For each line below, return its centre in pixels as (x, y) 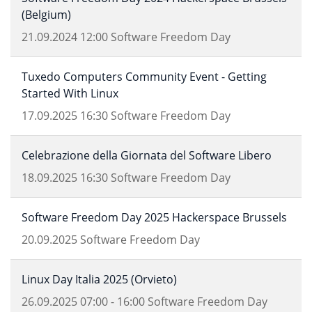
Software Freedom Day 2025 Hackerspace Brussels (154, 217)
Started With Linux (70, 93)
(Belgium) (46, 15)
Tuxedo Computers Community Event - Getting (144, 77)
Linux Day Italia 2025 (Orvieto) (99, 279)
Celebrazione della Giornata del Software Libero (147, 155)
